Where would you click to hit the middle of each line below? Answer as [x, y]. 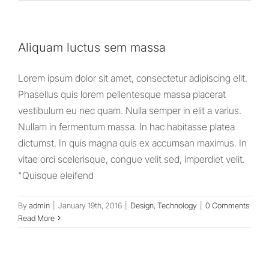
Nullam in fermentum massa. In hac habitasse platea [126, 127]
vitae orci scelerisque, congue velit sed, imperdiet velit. [131, 159]
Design [142, 206]
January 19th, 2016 [90, 206]
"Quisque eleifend [56, 176]
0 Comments [227, 206]
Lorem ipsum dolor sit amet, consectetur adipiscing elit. [133, 78]
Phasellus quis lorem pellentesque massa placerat [122, 95]
